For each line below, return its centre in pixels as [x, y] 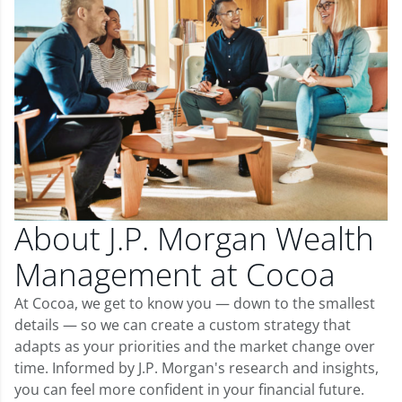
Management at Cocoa [175, 274]
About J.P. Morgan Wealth [194, 238]
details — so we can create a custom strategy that [183, 324]
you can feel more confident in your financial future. [189, 389]
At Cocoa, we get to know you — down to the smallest [195, 303]
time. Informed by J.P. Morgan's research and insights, [197, 367]
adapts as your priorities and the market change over [195, 346]
